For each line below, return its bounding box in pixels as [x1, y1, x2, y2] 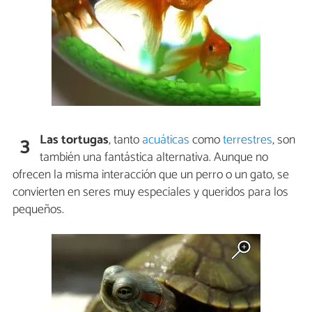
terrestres [223, 129, 273, 150]
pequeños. [13, 198, 64, 220]
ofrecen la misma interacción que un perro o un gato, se [13, 164, 289, 185]
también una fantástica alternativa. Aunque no [40, 146, 269, 168]
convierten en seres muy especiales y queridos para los [13, 181, 288, 203]
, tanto [109, 129, 143, 150]
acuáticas [142, 129, 190, 150]
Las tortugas [40, 129, 109, 150]
